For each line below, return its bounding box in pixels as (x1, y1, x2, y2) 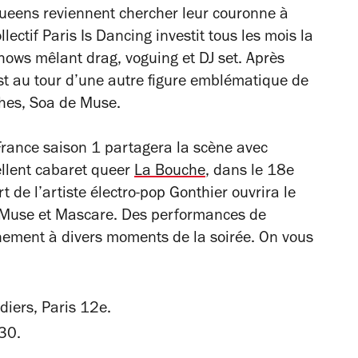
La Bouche (134, 164, 205, 181)
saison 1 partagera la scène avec (39, 141, 268, 158)
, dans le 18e (205, 164, 294, 181)
